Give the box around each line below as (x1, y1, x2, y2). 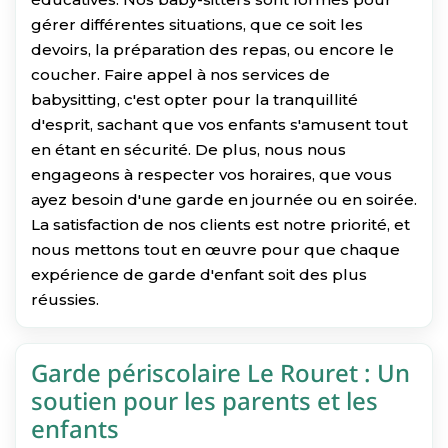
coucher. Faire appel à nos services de (31, 64, 330, 84)
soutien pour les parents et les (31, 383, 378, 417)
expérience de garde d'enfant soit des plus (31, 264, 367, 284)
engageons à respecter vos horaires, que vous (31, 164, 392, 184)
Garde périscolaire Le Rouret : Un (31, 355, 410, 389)
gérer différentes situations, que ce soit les (31, 14, 363, 34)
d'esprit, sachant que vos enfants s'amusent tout (31, 114, 408, 134)
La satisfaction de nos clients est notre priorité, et (31, 214, 410, 234)
